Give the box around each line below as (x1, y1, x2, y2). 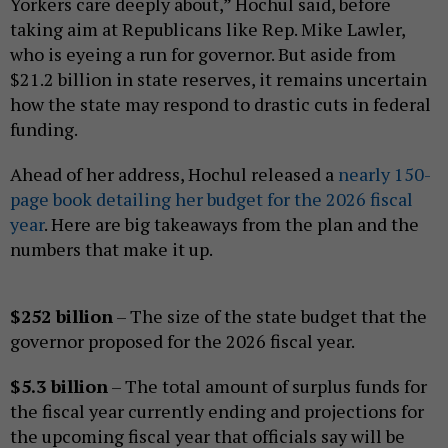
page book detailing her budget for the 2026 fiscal (10, 186, 413, 211)
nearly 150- (338, 161, 431, 186)
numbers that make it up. (10, 236, 213, 261)
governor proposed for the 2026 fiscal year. (10, 328, 355, 353)
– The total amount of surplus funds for (108, 373, 427, 398)
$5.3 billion (10, 373, 108, 398)
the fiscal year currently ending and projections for (10, 398, 424, 423)
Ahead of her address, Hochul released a (10, 161, 338, 186)
